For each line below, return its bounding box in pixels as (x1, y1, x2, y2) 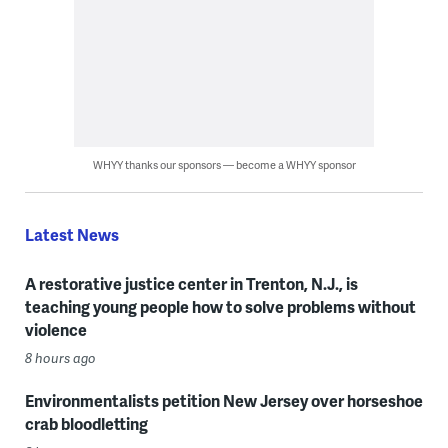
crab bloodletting (24, 411, 148, 435)
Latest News (24, 222, 119, 246)
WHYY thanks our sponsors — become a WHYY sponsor (92, 156, 356, 172)
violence (24, 317, 87, 341)
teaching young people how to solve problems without (24, 294, 416, 318)
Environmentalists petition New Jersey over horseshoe (24, 388, 423, 412)
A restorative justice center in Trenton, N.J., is (24, 271, 358, 295)
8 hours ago (24, 348, 96, 367)
